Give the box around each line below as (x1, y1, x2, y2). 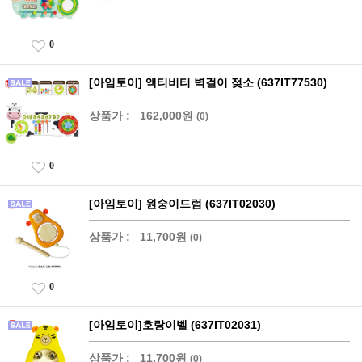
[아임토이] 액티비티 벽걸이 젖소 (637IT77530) (89, 76, 327, 89)
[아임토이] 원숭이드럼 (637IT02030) (89, 197, 276, 210)
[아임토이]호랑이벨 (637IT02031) (89, 318, 261, 331)
